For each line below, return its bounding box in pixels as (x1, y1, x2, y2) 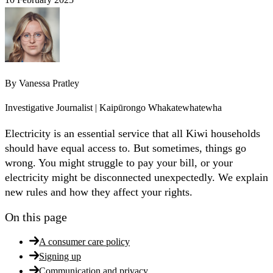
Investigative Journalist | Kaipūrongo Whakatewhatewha (5, 102, 222, 113)
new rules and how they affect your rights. (5, 186, 193, 199)
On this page (5, 210, 67, 224)
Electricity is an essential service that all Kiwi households (5, 127, 260, 140)
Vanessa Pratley (19, 78, 79, 89)
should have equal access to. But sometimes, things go (5, 142, 246, 155)
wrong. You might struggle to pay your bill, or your (5, 157, 233, 169)
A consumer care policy (39, 236, 130, 247)
